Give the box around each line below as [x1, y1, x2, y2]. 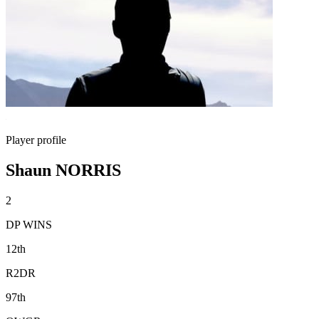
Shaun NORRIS [6, 160, 121, 179]
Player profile [6, 134, 66, 146]
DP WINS [6, 218, 52, 231]
